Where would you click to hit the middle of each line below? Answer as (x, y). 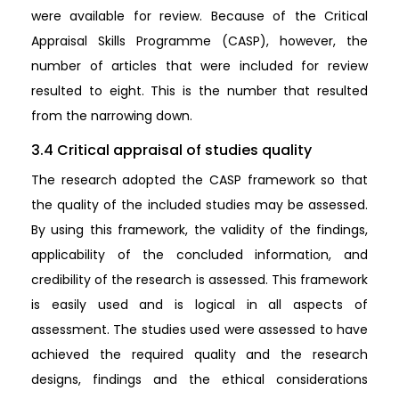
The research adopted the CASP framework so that (199, 180)
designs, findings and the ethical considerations (199, 380)
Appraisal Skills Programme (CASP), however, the (199, 41)
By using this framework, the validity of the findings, (199, 230)
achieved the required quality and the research (199, 355)
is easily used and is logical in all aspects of (199, 305)
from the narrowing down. (112, 116)
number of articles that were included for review (199, 66)
